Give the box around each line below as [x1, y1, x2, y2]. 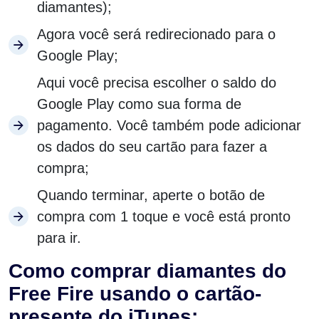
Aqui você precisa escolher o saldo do [37, 75, 276, 91]
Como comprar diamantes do [9, 260, 286, 283]
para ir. [37, 230, 81, 246]
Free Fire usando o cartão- [9, 283, 261, 305]
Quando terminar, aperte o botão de [37, 187, 265, 204]
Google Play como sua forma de [37, 96, 241, 113]
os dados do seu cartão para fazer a [37, 139, 267, 155]
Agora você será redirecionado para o [37, 26, 276, 43]
